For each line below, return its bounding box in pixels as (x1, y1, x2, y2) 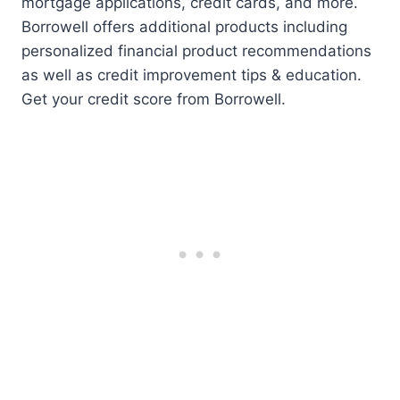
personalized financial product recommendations (21, 41, 371, 60)
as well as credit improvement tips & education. (21, 65, 362, 84)
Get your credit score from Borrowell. (21, 89, 286, 108)
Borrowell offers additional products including (21, 17, 347, 36)
